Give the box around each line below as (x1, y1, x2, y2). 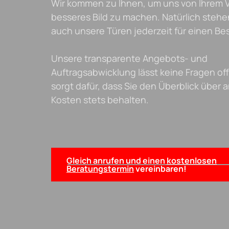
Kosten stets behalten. (51, 94, 149, 106)
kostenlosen (167, 155, 217, 167)
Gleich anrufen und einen (66, 155, 167, 167)
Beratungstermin (66, 163, 134, 175)
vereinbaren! (134, 163, 187, 175)
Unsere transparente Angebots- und (51, 52, 208, 65)
